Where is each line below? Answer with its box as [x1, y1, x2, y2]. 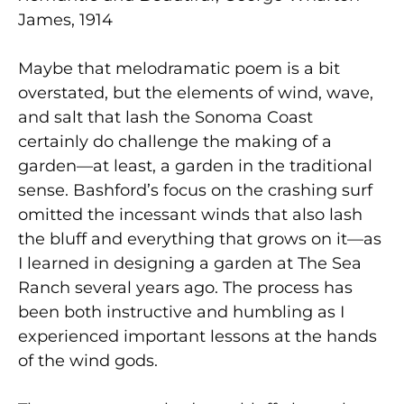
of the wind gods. [18, 350, 158, 371]
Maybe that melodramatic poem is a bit [18, 58, 340, 78]
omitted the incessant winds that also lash [18, 204, 363, 225]
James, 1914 [18, 9, 113, 30]
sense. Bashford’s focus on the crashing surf [18, 179, 372, 200]
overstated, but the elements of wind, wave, [18, 82, 373, 103]
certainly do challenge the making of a [18, 131, 332, 151]
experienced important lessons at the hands [18, 326, 377, 346]
